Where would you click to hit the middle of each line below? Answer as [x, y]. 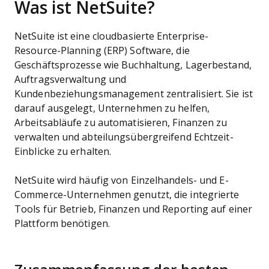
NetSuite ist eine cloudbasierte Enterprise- [112, 36]
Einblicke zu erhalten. [64, 152]
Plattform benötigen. [62, 224]
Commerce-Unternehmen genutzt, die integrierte [127, 195]
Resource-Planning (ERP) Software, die [102, 51]
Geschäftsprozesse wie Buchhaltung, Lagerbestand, [133, 65]
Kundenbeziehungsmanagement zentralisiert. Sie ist [134, 94]
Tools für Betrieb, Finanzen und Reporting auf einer [134, 209]
